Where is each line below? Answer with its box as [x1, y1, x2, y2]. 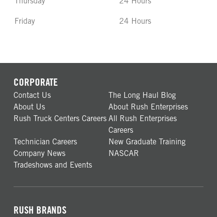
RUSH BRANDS [14, 204, 66, 216]
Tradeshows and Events [14, 160, 92, 170]
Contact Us [14, 91, 51, 100]
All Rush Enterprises [108, 114, 177, 123]
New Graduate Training [108, 137, 186, 146]
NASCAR [108, 149, 139, 158]
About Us [14, 102, 45, 111]
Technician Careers [14, 137, 77, 146]
